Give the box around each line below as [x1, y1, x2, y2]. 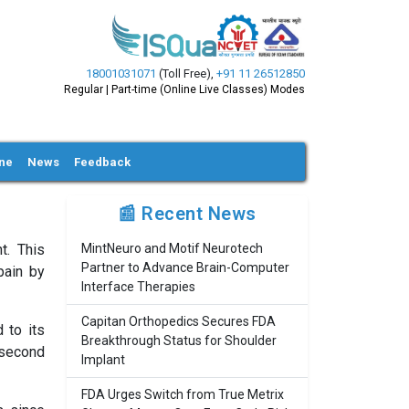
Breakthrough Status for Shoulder [81, 333, 277, 348]
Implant [81, 352, 125, 367]
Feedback [74, 154, 131, 169]
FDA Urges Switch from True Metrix [81, 387, 284, 402]
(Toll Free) [156, 67, 211, 80]
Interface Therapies [81, 279, 195, 294]
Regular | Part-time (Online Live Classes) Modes [64, 83, 305, 96]
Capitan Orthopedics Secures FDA [81, 314, 276, 329]
